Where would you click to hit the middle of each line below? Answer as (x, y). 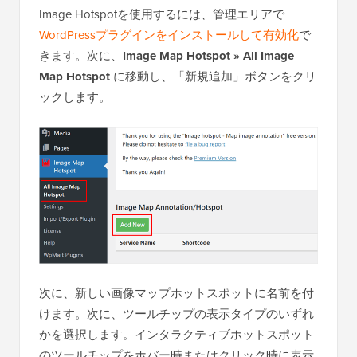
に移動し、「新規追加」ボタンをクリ (215, 76)
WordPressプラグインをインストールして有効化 (169, 34)
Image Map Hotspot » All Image (208, 55)
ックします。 (75, 96)
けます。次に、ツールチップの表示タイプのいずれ (177, 314)
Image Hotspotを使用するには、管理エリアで (162, 14)
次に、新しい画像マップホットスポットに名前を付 (177, 293)
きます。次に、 (81, 55)
